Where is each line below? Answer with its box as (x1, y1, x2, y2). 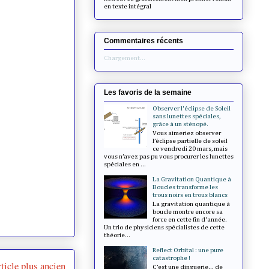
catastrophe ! (153, 255, 191, 262)
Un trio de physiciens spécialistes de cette (104, 224, 225, 231)
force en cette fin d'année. (153, 216, 228, 223)
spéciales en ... (104, 160, 146, 168)
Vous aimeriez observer (153, 129, 222, 136)
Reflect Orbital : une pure (153, 247, 224, 254)
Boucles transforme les (153, 183, 219, 190)
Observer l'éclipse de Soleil (153, 104, 231, 112)
